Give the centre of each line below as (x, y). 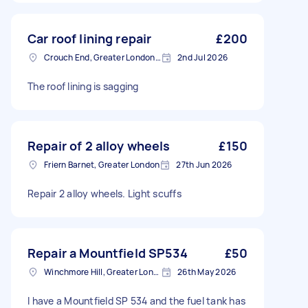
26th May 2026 (207, 272)
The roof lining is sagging (83, 86)
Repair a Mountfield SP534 (108, 253)
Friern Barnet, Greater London (102, 165)
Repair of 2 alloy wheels (99, 146)
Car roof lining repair (90, 38)
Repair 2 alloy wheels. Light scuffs (104, 194)
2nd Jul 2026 (202, 57)
